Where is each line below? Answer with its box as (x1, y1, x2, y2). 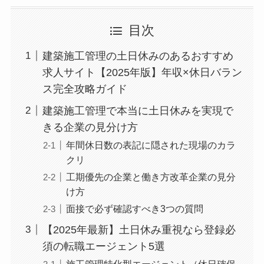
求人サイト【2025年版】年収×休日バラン (42, 66, 242, 78)
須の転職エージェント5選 (42, 240, 165, 252)
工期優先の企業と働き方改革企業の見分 (65, 171, 236, 182)
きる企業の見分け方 (42, 121, 138, 133)
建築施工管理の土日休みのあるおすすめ (42, 49, 233, 62)
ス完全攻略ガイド (42, 82, 127, 95)
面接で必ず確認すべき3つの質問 (65, 203, 203, 214)
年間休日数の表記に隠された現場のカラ (65, 139, 236, 150)
